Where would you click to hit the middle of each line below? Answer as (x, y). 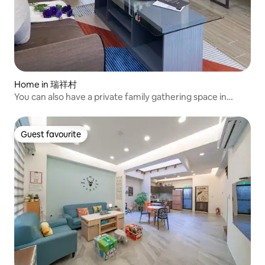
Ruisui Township (46, 108)
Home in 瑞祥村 (46, 85)
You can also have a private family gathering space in (120, 97)
